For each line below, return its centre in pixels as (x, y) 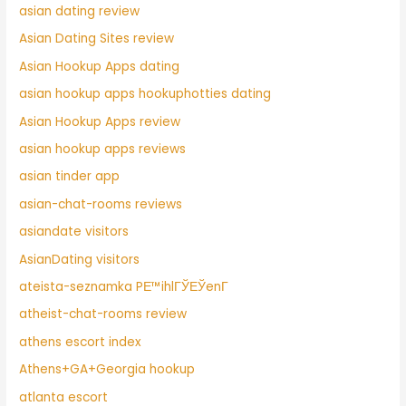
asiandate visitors (74, 232)
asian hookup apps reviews (103, 149)
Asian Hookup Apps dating (100, 66)
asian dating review (80, 11)
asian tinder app (70, 177)
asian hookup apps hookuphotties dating (145, 94)
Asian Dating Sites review (97, 39)
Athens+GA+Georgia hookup (107, 370)
